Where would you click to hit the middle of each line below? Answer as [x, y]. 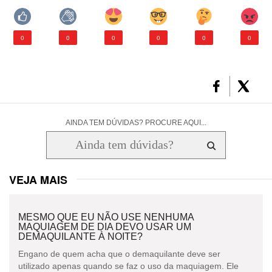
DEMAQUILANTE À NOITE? [80, 236]
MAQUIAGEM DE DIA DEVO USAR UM [105, 226]
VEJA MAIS [38, 179]
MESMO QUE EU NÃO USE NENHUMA [106, 217]
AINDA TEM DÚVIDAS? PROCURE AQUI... [136, 122]
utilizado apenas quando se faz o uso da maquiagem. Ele [128, 266]
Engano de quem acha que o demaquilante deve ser [119, 253]
